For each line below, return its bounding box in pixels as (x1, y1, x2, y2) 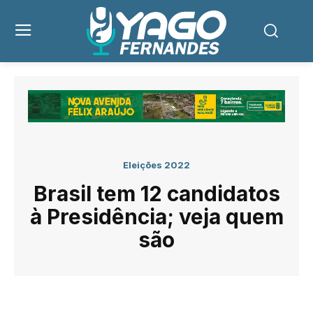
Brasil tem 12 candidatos (33, 180, 280, 206)
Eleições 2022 (123, 159, 190, 170)
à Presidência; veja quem (29, 203, 284, 229)
